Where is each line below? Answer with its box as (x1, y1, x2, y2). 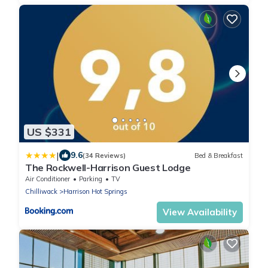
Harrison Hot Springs (63, 187, 127, 196)
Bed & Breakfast (194, 151, 243, 160)
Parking (79, 175, 102, 184)
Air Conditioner (25, 175, 70, 184)
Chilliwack (25, 187, 57, 196)
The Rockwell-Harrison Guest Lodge (25, 162, 191, 174)
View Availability (163, 206, 237, 218)
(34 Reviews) (83, 151, 126, 160)
